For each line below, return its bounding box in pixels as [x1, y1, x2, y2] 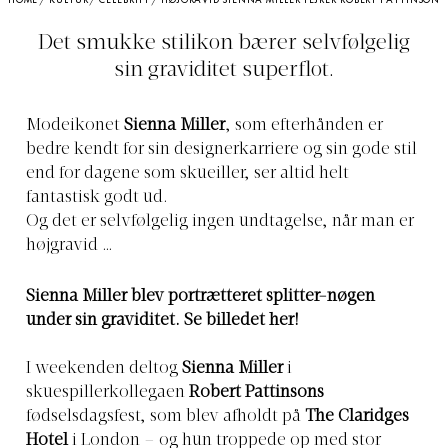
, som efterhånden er [225, 118, 383, 135]
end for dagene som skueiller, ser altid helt [26, 166, 349, 183]
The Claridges [305, 408, 409, 425]
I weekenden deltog [26, 360, 182, 377]
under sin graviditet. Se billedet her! [26, 312, 299, 329]
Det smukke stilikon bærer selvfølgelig [38, 33, 410, 55]
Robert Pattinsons [189, 384, 324, 401]
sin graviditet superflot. [114, 60, 334, 82]
